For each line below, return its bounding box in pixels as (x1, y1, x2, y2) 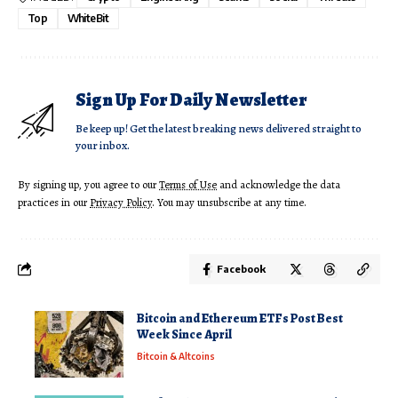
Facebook (217, 262, 266, 275)
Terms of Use (159, 176, 217, 192)
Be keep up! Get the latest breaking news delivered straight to (76, 120, 362, 136)
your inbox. (76, 137, 130, 153)
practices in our (18, 194, 90, 210)
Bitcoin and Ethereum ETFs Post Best (137, 309, 343, 327)
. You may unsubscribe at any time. (152, 194, 306, 210)
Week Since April (137, 325, 232, 343)
